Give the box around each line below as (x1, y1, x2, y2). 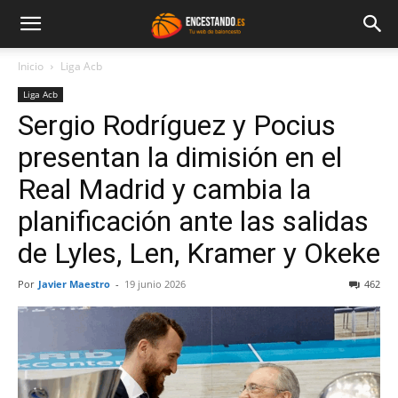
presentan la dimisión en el (18, 140, 342, 174)
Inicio (18, 59, 44, 74)
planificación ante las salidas (18, 204, 369, 238)
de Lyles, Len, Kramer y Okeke (18, 236, 380, 270)
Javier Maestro (38, 277, 110, 291)
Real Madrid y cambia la (18, 172, 311, 206)
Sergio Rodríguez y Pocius (18, 108, 336, 142)
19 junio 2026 (124, 277, 186, 291)
